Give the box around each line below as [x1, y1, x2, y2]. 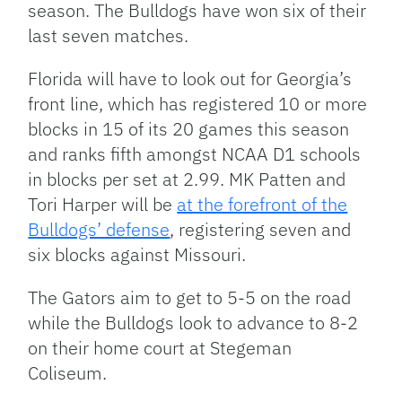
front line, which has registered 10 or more [28, 92, 368, 117]
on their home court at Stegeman [28, 336, 293, 361]
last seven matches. [28, 23, 194, 48]
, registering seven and [170, 217, 352, 242]
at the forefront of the [177, 192, 348, 217]
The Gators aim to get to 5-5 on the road [28, 285, 352, 310]
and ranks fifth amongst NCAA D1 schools [28, 142, 362, 167]
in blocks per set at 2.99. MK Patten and [28, 167, 346, 192]
